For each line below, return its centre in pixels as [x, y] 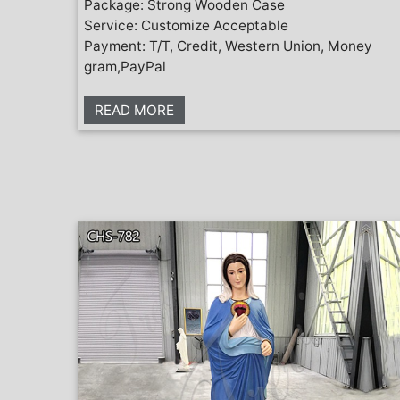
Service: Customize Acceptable [186, 25]
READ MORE [134, 110]
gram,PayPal [125, 66]
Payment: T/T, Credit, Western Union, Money [228, 46]
